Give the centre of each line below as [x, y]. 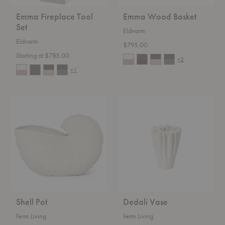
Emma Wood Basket [160, 16]
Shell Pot [32, 202]
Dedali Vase [145, 202]
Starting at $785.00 [43, 55]
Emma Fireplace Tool [54, 16]
